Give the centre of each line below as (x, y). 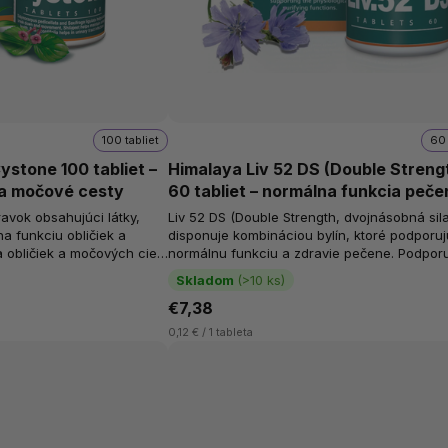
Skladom (205, 280)
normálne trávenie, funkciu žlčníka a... (287, 271)
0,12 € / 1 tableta (211, 332)
